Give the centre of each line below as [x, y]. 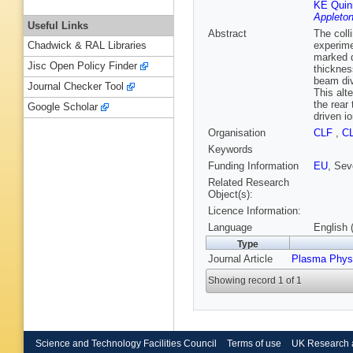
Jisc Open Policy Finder [82, 66]
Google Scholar [63, 107]
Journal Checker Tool [76, 87]
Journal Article [240, 259]
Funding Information [253, 166]
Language [230, 228]
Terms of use [254, 343]
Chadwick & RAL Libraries [87, 46]
